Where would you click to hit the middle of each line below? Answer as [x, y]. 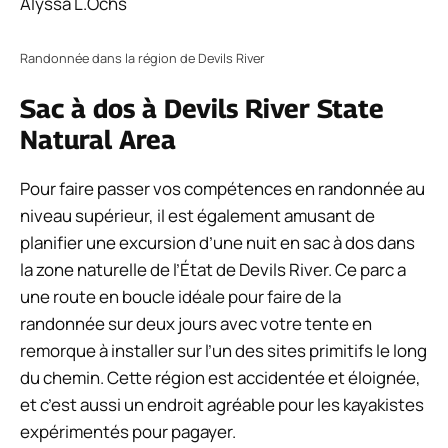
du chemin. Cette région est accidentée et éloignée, [220, 378]
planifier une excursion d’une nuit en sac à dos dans [217, 243]
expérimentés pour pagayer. [128, 432]
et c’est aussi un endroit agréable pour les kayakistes [222, 405]
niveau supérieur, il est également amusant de [197, 216]
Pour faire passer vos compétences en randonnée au [222, 189]
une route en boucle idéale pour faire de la [180, 297]
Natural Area [98, 140]
